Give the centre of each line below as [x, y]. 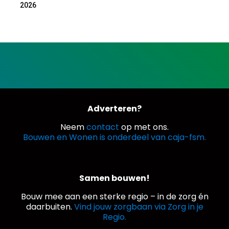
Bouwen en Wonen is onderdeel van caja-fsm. [114, 137]
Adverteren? [114, 108]
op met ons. [144, 127]
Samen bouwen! [114, 178]
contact [103, 127]
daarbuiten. [50, 207]
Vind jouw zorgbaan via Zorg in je [139, 207]
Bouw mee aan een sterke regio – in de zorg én [114, 196]
